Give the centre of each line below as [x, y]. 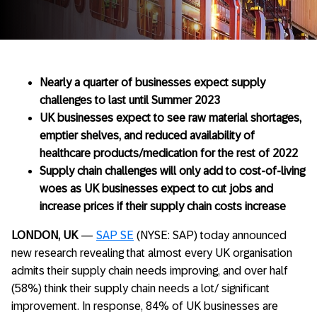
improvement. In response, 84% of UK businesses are [145, 306]
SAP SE [115, 235]
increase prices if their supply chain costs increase [163, 206]
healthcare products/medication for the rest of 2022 [169, 153]
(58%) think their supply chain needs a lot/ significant [140, 288]
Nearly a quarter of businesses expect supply [152, 82]
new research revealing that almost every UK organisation [152, 253]
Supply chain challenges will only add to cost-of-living [172, 171]
